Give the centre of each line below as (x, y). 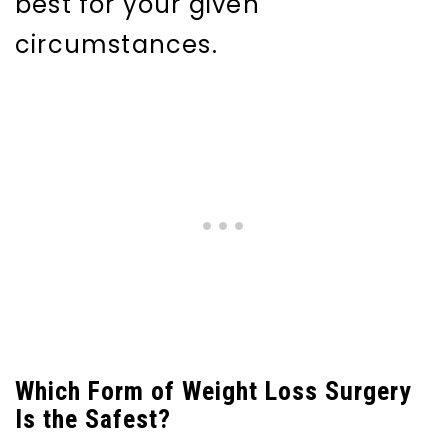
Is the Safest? (93, 419)
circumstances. (116, 45)
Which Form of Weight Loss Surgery (213, 391)
